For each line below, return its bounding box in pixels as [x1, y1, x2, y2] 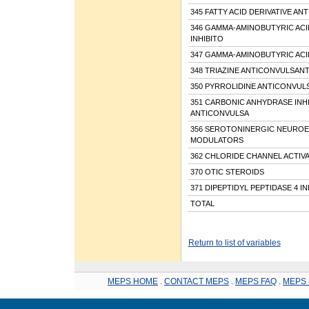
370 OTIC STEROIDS [190, 167, 264, 176]
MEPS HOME [108, 276, 158, 286]
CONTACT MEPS [164, 276, 229, 286]
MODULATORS [190, 135, 243, 144]
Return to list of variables [188, 237, 281, 248]
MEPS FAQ [235, 276, 277, 286]
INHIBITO [190, 34, 223, 43]
